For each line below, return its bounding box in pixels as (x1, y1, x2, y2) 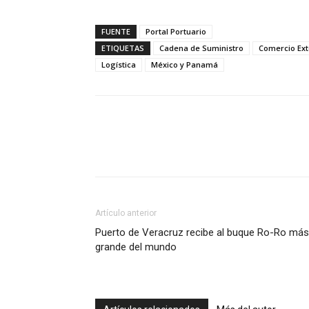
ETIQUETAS (101, 42, 144, 53)
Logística (101, 59, 136, 70)
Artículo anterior (95, 208, 157, 218)
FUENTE (101, 26, 130, 37)
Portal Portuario (146, 26, 206, 37)
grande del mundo (95, 240, 177, 253)
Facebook (128, 142, 163, 153)
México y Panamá (151, 59, 218, 70)
